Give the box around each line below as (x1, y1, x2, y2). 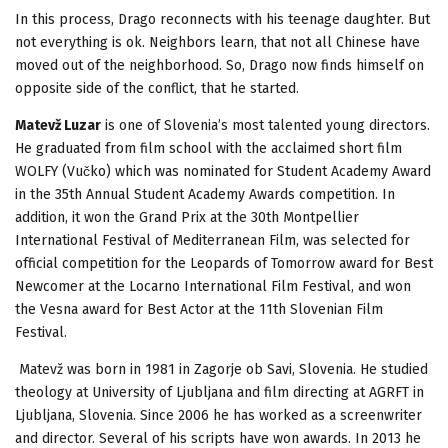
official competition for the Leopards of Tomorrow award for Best (15, 254, 433, 272)
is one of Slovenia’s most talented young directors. (101, 116, 430, 134)
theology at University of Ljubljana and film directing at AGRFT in (15, 383, 424, 401)
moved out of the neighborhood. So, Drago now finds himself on (15, 56, 424, 74)
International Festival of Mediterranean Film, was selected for (15, 231, 410, 249)
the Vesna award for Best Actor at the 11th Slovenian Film (15, 300, 383, 318)
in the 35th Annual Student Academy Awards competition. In (15, 185, 395, 203)
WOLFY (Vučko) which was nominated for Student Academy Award (15, 162, 431, 180)
